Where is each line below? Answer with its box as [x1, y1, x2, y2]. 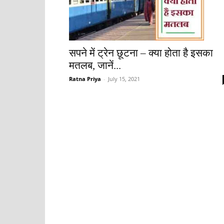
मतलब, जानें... [69, 59, 121, 72]
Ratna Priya [69, 75, 101, 83]
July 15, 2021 [108, 75, 140, 83]
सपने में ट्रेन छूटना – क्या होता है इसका [69, 47, 213, 59]
